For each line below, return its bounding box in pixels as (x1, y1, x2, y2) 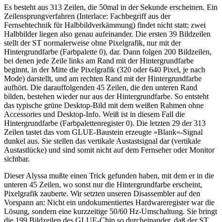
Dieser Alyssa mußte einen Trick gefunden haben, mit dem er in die (4, 171, 214, 180)
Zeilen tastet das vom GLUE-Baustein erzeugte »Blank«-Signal (4, 127, 203, 136)
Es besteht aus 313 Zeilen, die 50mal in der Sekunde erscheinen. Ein (4, 2, 218, 11)
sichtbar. (4, 154, 30, 163)
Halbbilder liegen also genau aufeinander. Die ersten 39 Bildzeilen (4, 29, 211, 38)
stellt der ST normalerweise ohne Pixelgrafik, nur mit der (4, 38, 181, 47)
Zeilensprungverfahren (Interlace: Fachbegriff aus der (4, 11, 170, 20)
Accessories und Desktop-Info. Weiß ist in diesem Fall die (4, 110, 185, 118)
